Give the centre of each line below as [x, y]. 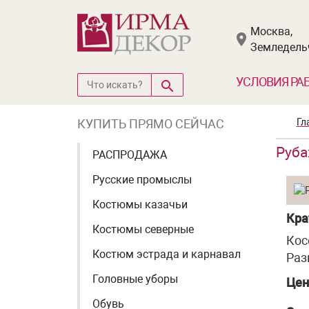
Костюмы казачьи [140, 205]
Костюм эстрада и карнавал [167, 254]
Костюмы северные [143, 229]
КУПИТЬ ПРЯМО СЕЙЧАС [151, 124]
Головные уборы [135, 279]
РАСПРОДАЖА [130, 155]
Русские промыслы [142, 180]
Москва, [271, 31]
